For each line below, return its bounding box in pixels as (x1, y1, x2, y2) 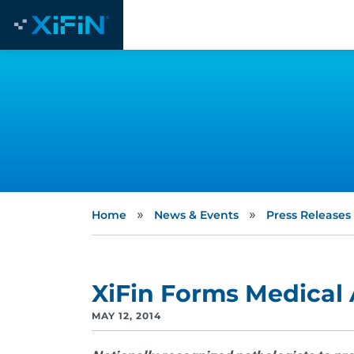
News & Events (153, 207, 239, 222)
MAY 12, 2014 (91, 310, 161, 322)
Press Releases (265, 207, 351, 222)
